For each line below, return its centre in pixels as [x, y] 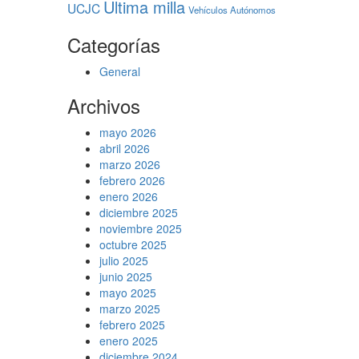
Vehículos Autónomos [232, 9]
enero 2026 [128, 196]
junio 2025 [125, 276]
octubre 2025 [133, 244]
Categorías [113, 44]
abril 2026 [124, 148]
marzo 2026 [129, 164]
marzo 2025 [129, 308]
